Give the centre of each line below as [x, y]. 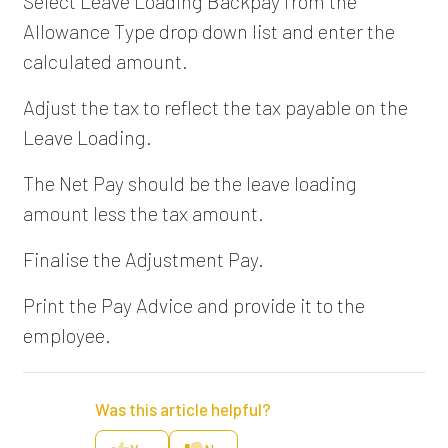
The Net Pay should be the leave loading [189, 182]
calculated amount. [105, 60]
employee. [66, 334]
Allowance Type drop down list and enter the [208, 30]
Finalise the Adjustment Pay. [143, 258]
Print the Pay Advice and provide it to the [193, 304]
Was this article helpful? [183, 408]
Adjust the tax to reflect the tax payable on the [215, 106]
